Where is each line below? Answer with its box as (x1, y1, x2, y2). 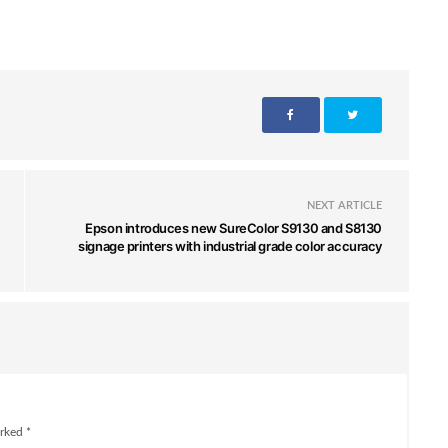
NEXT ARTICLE (307, 199, 382, 211)
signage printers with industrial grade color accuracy (78, 237, 382, 254)
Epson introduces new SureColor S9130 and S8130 (85, 219, 382, 236)
